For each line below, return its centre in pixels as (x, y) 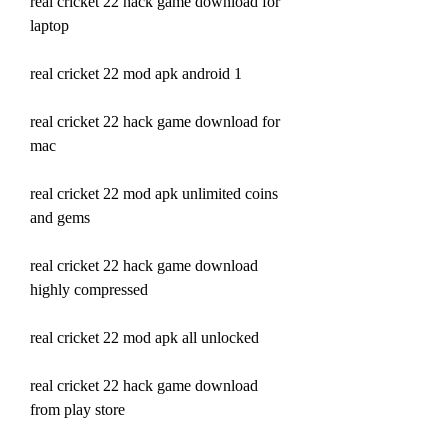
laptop (49, 25)
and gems (60, 217)
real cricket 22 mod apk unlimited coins (154, 193)
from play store (77, 409)
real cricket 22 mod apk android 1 (136, 73)
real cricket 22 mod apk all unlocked (144, 337)
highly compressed (89, 289)
